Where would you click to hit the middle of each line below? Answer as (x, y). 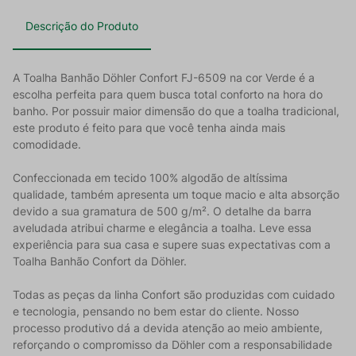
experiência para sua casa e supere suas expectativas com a (172, 245)
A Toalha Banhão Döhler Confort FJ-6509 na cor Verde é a (164, 78)
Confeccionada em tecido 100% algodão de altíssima (150, 178)
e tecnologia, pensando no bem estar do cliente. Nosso (156, 311)
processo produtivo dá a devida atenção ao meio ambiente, (168, 328)
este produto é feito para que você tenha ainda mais (149, 128)
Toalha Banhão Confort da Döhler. (100, 261)
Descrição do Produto (82, 26)
